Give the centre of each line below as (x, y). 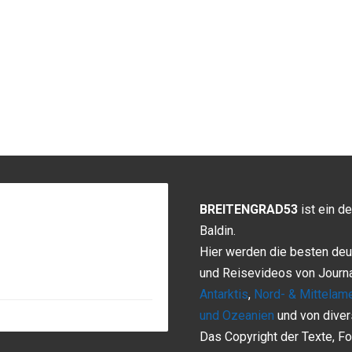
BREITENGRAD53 (249, 209)
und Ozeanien (237, 315)
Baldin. (218, 230)
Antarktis (224, 294)
